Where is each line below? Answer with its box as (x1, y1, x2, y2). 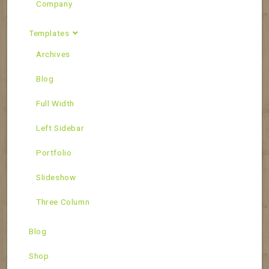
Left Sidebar (36, 122, 85, 133)
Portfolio (36, 147, 72, 157)
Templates (29, 28, 70, 38)
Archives (36, 49, 70, 59)
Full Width (36, 98, 74, 108)
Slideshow (36, 172, 76, 182)
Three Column (36, 196, 90, 207)
